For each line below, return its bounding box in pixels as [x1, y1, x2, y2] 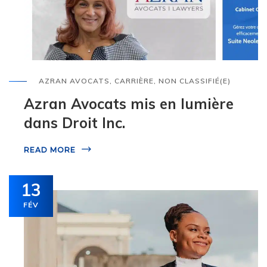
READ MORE [24, 145, 76, 155]
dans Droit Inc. [24, 114, 125, 132]
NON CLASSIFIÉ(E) [159, 76, 231, 86]
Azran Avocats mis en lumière [24, 95, 234, 113]
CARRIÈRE [114, 76, 154, 86]
